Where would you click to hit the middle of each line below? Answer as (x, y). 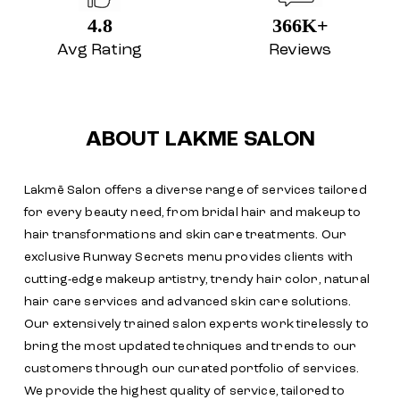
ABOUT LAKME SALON (200, 140)
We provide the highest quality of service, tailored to (185, 391)
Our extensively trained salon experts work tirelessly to (196, 324)
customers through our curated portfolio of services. (192, 368)
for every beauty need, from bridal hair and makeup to (193, 212)
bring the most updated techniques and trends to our (191, 346)
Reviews (300, 50)
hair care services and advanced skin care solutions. (188, 301)
